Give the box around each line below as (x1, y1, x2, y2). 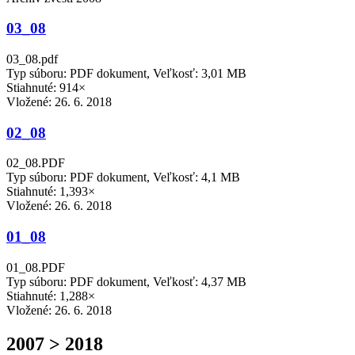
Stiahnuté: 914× (6, 81, 86, 94)
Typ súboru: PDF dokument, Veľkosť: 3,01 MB (6, 67, 246, 80)
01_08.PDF (6, 260, 65, 274)
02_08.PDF (6, 156, 65, 170)
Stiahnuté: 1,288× (6, 288, 95, 303)
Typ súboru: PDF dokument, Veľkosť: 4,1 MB (6, 170, 240, 185)
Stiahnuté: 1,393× (6, 185, 95, 199)
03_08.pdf (6, 52, 58, 66)
